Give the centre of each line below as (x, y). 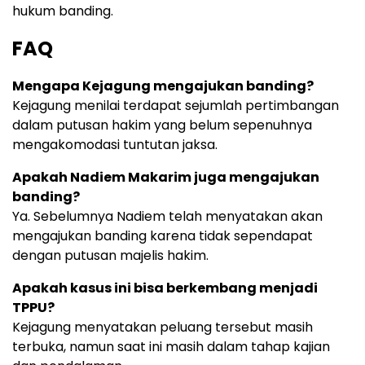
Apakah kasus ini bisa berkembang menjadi (165, 288)
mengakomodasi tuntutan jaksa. (115, 144)
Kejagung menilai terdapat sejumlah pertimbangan (176, 105)
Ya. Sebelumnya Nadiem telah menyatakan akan (167, 216)
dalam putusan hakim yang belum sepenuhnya (162, 125)
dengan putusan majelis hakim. (110, 255)
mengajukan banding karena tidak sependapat (163, 235)
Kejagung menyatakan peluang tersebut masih (163, 327)
